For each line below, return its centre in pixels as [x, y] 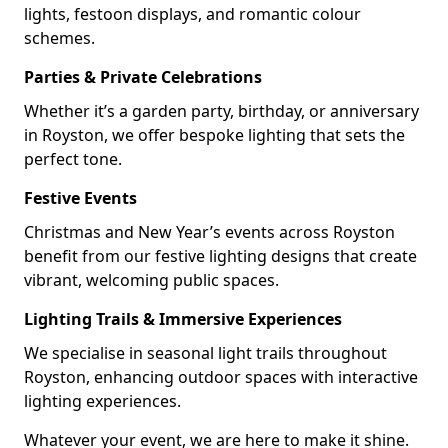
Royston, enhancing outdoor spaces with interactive [221, 377]
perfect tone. [73, 159]
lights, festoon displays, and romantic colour [192, 14]
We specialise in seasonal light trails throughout [205, 353]
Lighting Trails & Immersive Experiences [183, 319]
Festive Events [80, 198]
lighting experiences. [102, 401]
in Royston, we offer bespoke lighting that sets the [214, 135]
